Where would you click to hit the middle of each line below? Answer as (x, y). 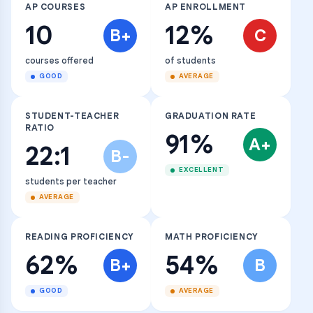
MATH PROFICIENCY (212, 237)
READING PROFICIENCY (80, 237)
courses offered (59, 60)
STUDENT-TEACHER (72, 116)
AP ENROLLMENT (206, 7)
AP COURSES (56, 7)
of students (190, 60)
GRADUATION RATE (211, 116)
